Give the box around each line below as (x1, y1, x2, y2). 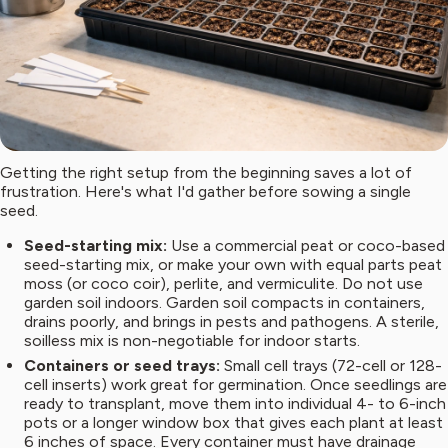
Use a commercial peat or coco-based (171, 236, 445, 256)
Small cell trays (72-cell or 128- (224, 356, 442, 376)
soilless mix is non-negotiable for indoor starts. (24, 331, 360, 351)
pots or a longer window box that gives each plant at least (24, 413, 443, 433)
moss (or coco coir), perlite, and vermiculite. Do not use (24, 274, 423, 294)
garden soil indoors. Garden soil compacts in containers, (24, 293, 425, 313)
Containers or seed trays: (24, 356, 220, 376)
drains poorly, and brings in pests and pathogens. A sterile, (24, 312, 439, 332)
